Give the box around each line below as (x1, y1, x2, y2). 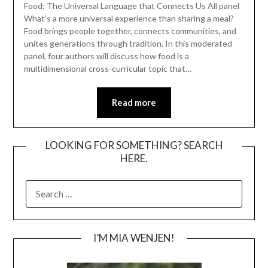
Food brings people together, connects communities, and (23, 25, 236, 36)
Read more (112, 96, 156, 108)
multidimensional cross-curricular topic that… (23, 63, 191, 74)
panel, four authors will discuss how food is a (23, 50, 189, 61)
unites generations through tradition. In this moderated (23, 38, 232, 48)
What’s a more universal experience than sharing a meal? (23, 13, 234, 23)
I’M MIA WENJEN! (93, 232, 175, 244)
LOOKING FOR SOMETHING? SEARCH (45, 139, 223, 151)
